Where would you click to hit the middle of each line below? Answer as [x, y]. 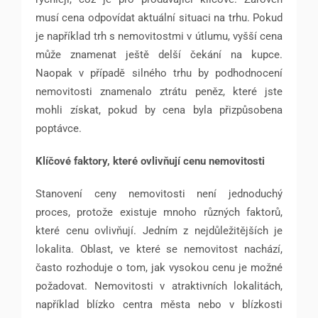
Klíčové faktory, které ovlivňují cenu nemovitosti [150, 161]
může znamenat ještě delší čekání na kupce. [159, 55]
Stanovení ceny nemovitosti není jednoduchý [159, 194]
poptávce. [59, 129]
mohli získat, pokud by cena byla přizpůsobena [159, 110]
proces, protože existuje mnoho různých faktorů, [159, 213]
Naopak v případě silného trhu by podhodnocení [159, 73]
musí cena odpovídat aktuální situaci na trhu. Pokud [159, 18]
